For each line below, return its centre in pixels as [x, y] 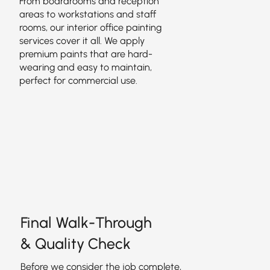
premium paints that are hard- [86, 54]
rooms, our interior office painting [90, 27]
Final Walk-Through [86, 222]
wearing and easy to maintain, [85, 67]
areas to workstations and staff [87, 14]
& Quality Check [75, 243]
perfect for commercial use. [78, 80]
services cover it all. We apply [82, 41]
